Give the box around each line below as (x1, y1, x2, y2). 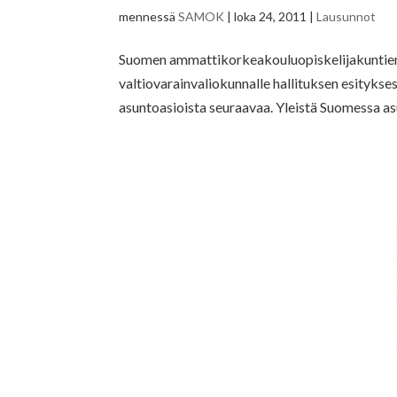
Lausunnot (316, 9, 377, 25)
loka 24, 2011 (234, 9, 307, 25)
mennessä (119, 9, 179, 25)
